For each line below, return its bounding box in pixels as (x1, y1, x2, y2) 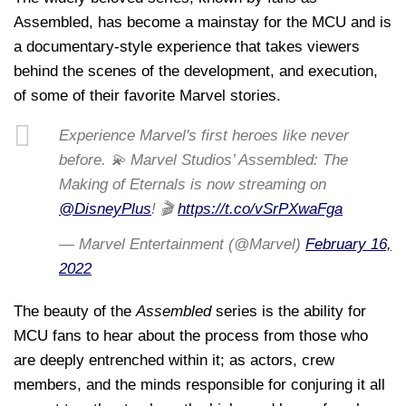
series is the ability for (211, 303, 366, 321)
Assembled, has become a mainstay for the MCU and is (14, 13, 391, 31)
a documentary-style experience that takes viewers (14, 37, 360, 55)
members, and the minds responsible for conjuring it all (14, 376, 385, 394)
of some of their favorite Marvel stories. (14, 86, 281, 104)
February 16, (305, 236, 391, 254)
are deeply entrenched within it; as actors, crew (14, 352, 334, 370)
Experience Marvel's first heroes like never (59, 126, 349, 144)
